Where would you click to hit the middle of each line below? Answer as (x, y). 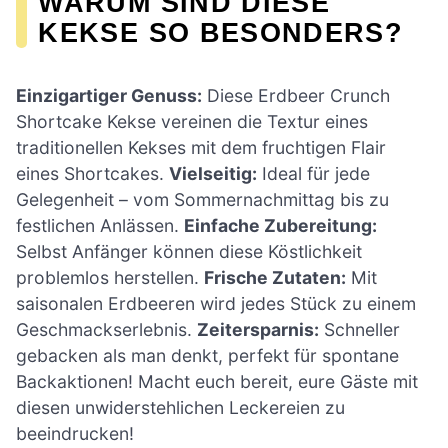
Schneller (359, 330)
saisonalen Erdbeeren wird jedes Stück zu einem (216, 304)
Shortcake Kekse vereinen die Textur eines (192, 122)
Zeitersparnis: (258, 330)
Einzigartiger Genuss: (109, 96)
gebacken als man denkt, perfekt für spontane (207, 356)
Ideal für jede (313, 174)
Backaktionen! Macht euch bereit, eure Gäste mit (217, 382)
